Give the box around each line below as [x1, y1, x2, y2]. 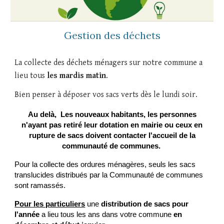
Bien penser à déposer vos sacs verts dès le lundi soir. [14, 89, 198, 99]
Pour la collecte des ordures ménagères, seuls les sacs [14, 160, 196, 168]
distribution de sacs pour [101, 199, 189, 208]
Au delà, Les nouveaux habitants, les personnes [27, 110, 196, 118]
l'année [14, 210, 40, 218]
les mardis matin [47, 70, 106, 80]
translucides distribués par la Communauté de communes [14, 170, 203, 179]
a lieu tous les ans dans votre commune [39, 210, 174, 218]
